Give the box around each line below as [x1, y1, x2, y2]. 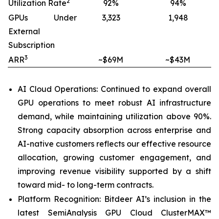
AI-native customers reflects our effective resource [18, 139, 211, 149]
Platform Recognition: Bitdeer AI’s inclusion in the [18, 194, 211, 204]
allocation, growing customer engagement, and [18, 153, 211, 163]
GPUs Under [8, 12, 77, 22]
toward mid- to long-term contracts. [18, 180, 153, 190]
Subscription [8, 40, 55, 50]
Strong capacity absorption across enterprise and [18, 125, 211, 135]
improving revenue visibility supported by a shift [18, 166, 211, 176]
